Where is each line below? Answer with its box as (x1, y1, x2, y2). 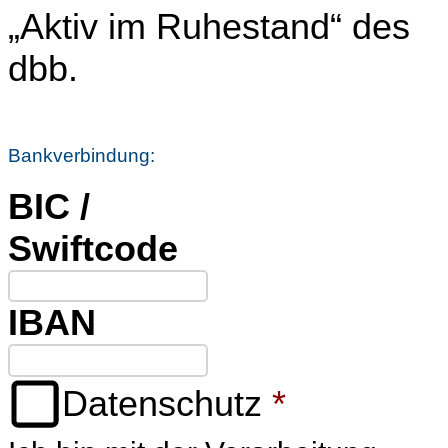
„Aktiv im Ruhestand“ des (8, 5, 410, 47)
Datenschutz (62, 382, 262, 424)
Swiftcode (8, 228, 178, 270)
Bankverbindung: (8, 144, 155, 166)
